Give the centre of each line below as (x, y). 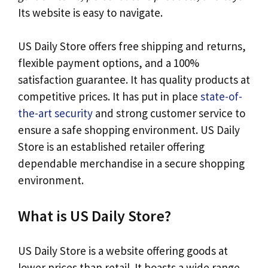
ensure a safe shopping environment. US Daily (129, 130)
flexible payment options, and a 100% (109, 63)
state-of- (221, 97)
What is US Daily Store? (95, 215)
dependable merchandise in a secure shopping (131, 164)
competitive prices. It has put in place (109, 97)
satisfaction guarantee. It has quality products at (134, 80)
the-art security (55, 113)
